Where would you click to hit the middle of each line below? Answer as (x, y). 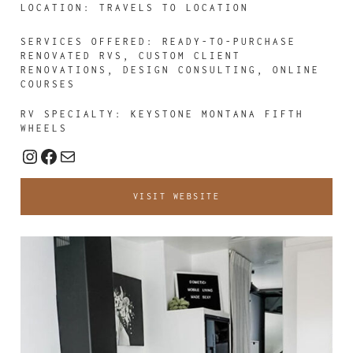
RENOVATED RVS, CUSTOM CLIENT (131, 56)
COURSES (48, 84)
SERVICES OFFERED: (92, 42)
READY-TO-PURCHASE (230, 42)
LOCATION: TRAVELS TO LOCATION (135, 8)
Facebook (83, 155)
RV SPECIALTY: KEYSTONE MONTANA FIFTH (163, 114)
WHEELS (45, 128)
